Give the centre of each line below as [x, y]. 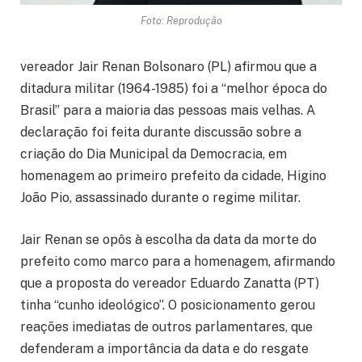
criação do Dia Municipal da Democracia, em [154, 154]
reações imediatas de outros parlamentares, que [166, 327]
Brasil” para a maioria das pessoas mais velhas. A [168, 111]
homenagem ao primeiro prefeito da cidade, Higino [173, 176]
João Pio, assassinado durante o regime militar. [160, 198]
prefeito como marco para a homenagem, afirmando [178, 262]
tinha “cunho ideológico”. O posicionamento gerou [168, 305]
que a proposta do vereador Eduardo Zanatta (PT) [170, 284]
